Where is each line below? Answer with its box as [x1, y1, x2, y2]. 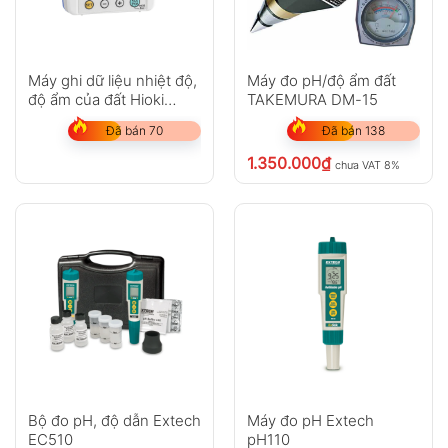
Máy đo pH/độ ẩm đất [246, 71, 396, 91]
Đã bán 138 [322, 123, 385, 139]
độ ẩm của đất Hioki [27, 90, 164, 110]
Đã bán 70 [106, 123, 163, 139]
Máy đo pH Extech [246, 411, 374, 431]
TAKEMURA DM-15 [246, 90, 378, 110]
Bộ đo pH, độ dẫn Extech [27, 411, 201, 431]
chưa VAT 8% [334, 157, 400, 172]
